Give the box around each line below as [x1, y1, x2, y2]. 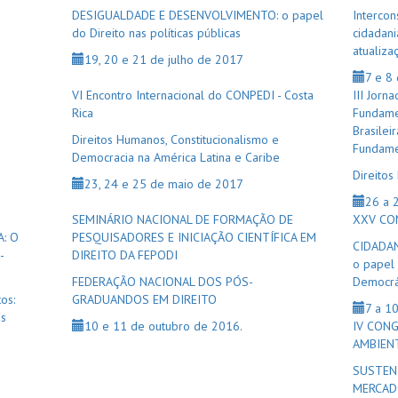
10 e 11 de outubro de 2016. [84, 318, 243, 334]
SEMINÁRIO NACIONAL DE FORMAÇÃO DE [71, 211, 293, 227]
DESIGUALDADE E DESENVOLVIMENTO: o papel [71, 7, 323, 23]
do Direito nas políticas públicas [71, 25, 241, 41]
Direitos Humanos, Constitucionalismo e [71, 131, 279, 147]
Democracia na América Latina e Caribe [71, 149, 280, 165]
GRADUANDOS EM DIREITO [71, 291, 217, 307]
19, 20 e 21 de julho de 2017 [84, 52, 243, 68]
